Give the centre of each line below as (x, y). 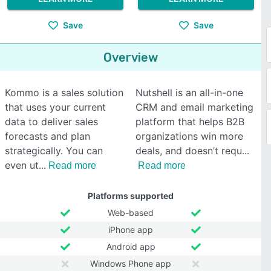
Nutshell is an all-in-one (189, 93)
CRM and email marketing (194, 107)
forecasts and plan (47, 136)
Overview (131, 57)
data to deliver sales (51, 122)
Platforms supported (131, 196)
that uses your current (55, 107)
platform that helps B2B (190, 122)
